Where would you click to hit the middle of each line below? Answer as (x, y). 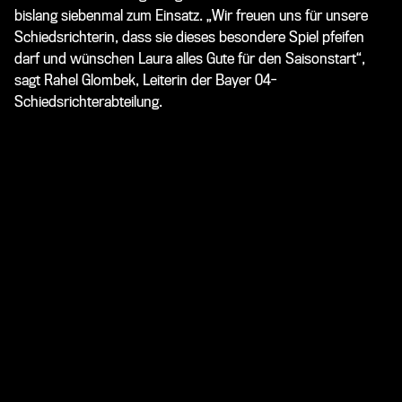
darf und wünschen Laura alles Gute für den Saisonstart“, (190, 58)
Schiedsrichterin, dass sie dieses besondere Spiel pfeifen (189, 37)
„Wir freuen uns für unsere (287, 15)
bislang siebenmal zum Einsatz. (110, 15)
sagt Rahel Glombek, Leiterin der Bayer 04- (145, 80)
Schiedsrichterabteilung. (88, 101)
